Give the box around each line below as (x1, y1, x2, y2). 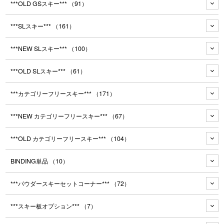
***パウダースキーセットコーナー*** (10, 178, 111, 188)
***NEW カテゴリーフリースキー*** (10, 111, 109, 120)
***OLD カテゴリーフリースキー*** (10, 133, 108, 143)
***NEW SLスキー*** (10, 43, 69, 53)
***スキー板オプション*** (10, 201, 81, 210)
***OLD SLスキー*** (10, 66, 67, 75)
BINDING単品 (10, 156, 50, 165)
